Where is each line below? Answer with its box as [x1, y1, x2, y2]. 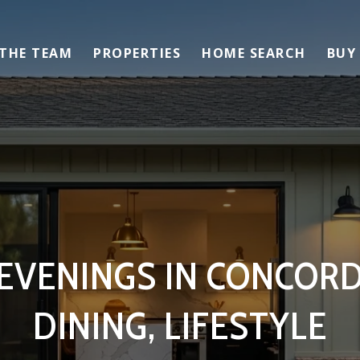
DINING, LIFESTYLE [33, 301, 327, 349]
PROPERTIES [93, 43, 181, 62]
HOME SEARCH [202, 43, 306, 62]
